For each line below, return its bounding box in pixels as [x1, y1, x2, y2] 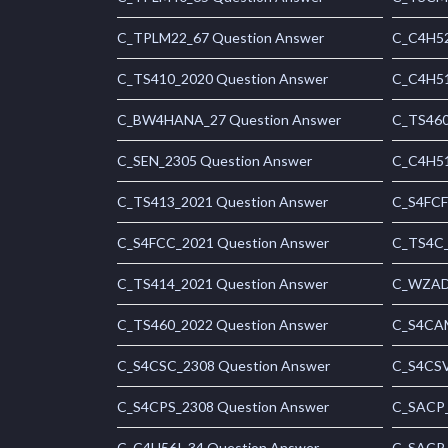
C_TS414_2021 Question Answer [117, 275, 328, 293]
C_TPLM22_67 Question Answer [117, 29, 324, 47]
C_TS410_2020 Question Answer [117, 70, 328, 88]
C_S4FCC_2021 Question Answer [117, 234, 329, 252]
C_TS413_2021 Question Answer [117, 193, 328, 211]
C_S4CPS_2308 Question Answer [117, 398, 329, 416]
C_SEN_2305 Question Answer [117, 152, 312, 170]
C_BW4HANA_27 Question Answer [117, 111, 341, 129]
